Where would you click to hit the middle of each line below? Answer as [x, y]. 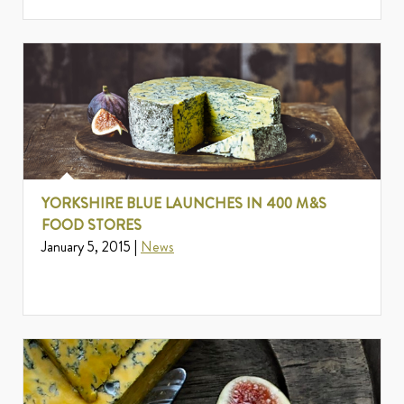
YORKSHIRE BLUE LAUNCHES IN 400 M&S [184, 204]
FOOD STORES [92, 225]
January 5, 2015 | [91, 247]
